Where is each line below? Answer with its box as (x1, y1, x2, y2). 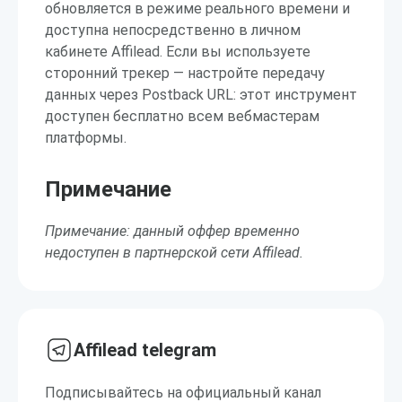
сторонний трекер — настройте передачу (45, 65, 325, 82)
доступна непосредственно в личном (45, 22, 301, 39)
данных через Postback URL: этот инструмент (45, 86, 357, 103)
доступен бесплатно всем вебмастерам (45, 108, 319, 125)
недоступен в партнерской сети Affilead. (45, 244, 303, 261)
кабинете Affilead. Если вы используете (45, 43, 310, 60)
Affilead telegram (74, 339, 216, 361)
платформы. (45, 129, 127, 146)
